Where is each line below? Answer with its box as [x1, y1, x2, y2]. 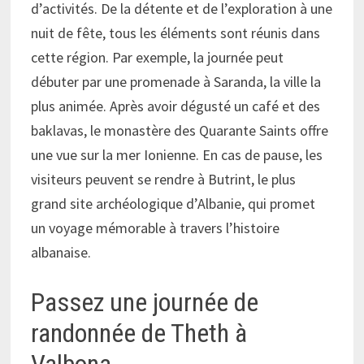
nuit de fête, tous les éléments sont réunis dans [31, 24, 321, 43]
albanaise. [31, 243, 92, 262]
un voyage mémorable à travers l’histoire [31, 219, 280, 238]
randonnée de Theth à [31, 318, 248, 349]
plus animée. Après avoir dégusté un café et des [31, 97, 321, 116]
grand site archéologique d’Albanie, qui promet [31, 194, 316, 214]
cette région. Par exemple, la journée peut [31, 48, 284, 67]
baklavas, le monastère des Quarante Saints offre [31, 121, 329, 141]
